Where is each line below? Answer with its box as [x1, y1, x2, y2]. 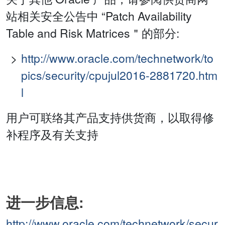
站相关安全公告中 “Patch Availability [6, 8, 192, 25]
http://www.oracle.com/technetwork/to [21, 50, 213, 67]
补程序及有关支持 [6, 126, 98, 143]
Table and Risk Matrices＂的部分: [6, 25, 179, 42]
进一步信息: [6, 192, 84, 213]
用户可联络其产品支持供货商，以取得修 [6, 109, 214, 126]
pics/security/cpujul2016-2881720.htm [21, 67, 217, 84]
